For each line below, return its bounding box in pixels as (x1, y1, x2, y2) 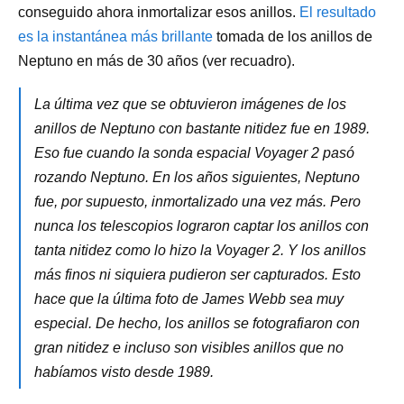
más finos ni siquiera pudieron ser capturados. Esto (34, 266, 361, 282)
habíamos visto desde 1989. (34, 363, 214, 380)
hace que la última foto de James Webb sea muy (34, 290, 344, 307)
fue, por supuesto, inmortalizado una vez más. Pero (34, 193, 361, 209)
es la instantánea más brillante (18, 28, 213, 44)
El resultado (299, 4, 376, 20)
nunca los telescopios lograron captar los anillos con (34, 217, 369, 234)
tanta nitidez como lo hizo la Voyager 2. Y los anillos (34, 242, 366, 258)
